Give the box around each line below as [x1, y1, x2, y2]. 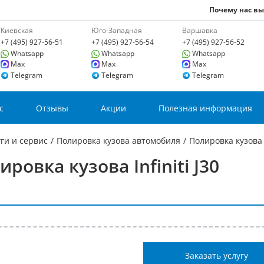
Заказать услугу [185, 249, 249, 261]
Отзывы [35, 102, 68, 114]
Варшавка [182, 25, 218, 35]
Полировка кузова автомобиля [56, 135, 180, 146]
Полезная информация [158, 102, 252, 114]
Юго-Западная [91, 25, 143, 35]
